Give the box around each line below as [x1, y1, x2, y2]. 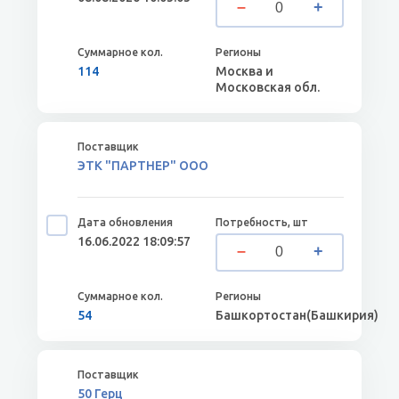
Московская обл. [216, 80, 321, 94]
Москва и [216, 64, 274, 78]
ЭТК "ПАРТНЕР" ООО [77, 159, 208, 173]
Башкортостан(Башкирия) [216, 308, 379, 322]
